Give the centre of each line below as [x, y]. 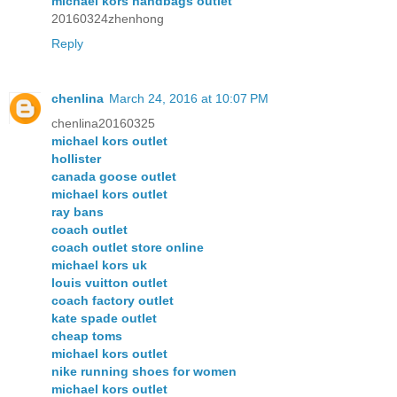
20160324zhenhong [108, 19]
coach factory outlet [113, 301]
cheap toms [87, 336]
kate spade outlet [104, 319]
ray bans [78, 212]
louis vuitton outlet [109, 283]
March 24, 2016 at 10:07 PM [189, 99]
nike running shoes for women [144, 372]
